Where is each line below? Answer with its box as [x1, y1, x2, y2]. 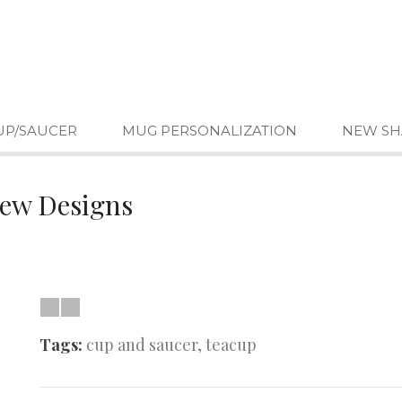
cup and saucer [86, 334, 197, 355]
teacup [205, 334, 257, 355]
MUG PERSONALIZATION [122, 122, 297, 139]
